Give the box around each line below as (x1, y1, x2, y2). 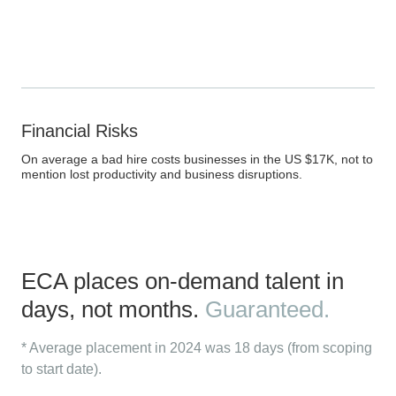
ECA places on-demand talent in (21, 268, 344, 295)
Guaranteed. (205, 296, 330, 324)
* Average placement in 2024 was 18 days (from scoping (21, 340, 372, 356)
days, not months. (21, 296, 205, 324)
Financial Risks (21, 121, 138, 141)
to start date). (21, 362, 102, 377)
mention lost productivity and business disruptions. (21, 167, 302, 182)
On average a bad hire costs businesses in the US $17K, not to (21, 152, 373, 167)
